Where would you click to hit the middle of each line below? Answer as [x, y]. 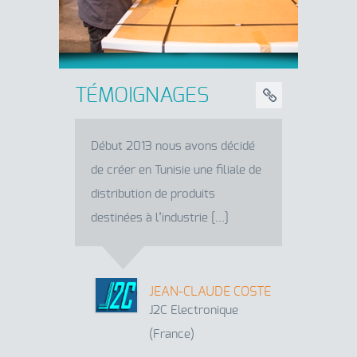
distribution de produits [153, 194]
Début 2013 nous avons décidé [173, 146]
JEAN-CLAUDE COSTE [210, 291]
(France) [172, 334]
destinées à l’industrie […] [160, 218]
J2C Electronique [194, 310]
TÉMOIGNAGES [142, 95]
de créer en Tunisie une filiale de [176, 170]
